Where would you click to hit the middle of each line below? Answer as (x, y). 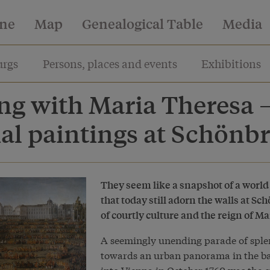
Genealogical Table (143, 24)
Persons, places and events (110, 63)
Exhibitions (231, 63)
